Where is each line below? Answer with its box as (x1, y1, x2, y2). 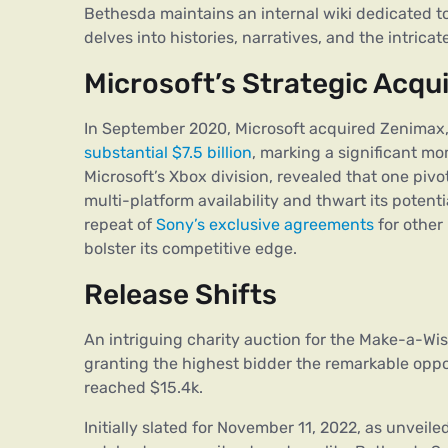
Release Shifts (84, 277, 277, 311)
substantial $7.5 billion (84, 142, 252, 162)
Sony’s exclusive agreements (156, 214, 374, 234)
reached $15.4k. (84, 377, 203, 397)
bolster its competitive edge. (84, 238, 297, 258)
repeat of (84, 214, 156, 234)
